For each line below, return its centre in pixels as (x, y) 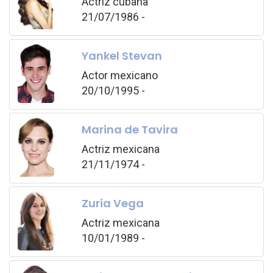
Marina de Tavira (129, 130)
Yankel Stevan (122, 56)
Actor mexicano (119, 76)
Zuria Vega (112, 204)
